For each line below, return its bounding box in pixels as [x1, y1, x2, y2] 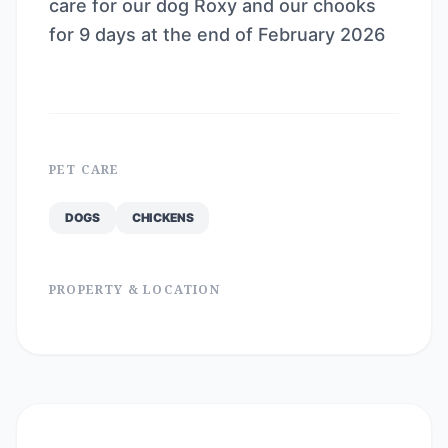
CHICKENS [131, 210, 194, 225]
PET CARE [49, 161, 120, 178]
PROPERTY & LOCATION [49, 281, 220, 298]
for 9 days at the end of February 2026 [49, 24, 385, 45]
